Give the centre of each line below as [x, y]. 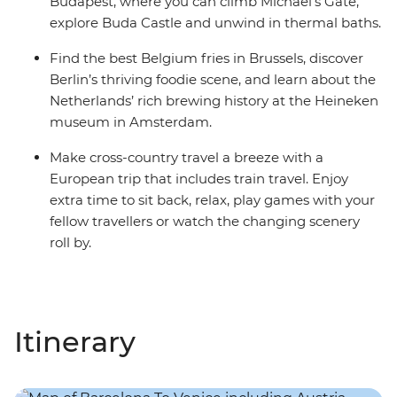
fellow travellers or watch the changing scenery [205, 222]
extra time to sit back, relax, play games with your [212, 200]
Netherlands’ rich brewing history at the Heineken [214, 101]
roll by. [70, 243]
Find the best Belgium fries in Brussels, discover [206, 58]
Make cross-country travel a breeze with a [187, 158]
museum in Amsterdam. [131, 122]
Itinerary [75, 342]
